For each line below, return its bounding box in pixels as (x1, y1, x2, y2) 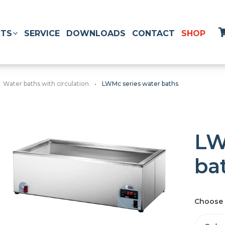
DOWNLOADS (66, 28, 126, 38)
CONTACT (132, 28, 175, 38)
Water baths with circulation (3, 80, 89, 87)
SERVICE (24, 28, 60, 38)
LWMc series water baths (102, 80, 178, 87)
